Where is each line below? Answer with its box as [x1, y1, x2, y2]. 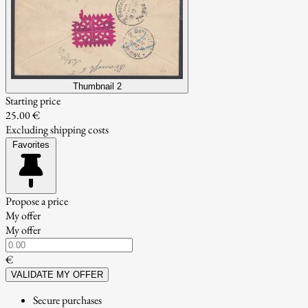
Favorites [12, 139, 49, 150]
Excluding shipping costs [5, 122, 109, 137]
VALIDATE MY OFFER [11, 269, 103, 280]
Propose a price [5, 193, 68, 208]
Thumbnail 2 [72, 80, 122, 91]
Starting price [5, 93, 60, 108]
